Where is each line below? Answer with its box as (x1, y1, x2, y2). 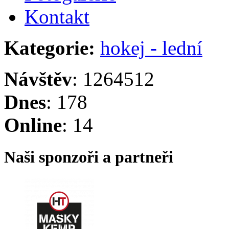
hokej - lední (100, 37, 202, 59)
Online (4, 114, 62, 136)
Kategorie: (4, 37, 95, 59)
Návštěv (4, 68, 72, 90)
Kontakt (25, 6, 89, 28)
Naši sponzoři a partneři (4, 148, 173, 167)
